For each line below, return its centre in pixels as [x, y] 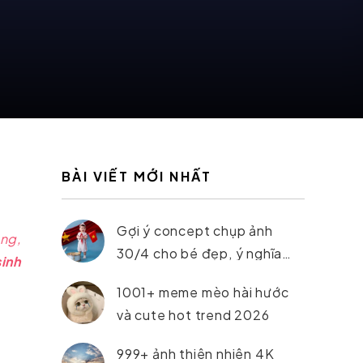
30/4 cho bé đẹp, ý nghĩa [200, 253]
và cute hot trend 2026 [193, 315]
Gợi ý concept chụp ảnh [195, 231]
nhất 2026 [151, 276]
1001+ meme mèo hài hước [203, 292]
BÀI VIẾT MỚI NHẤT [137, 176]
